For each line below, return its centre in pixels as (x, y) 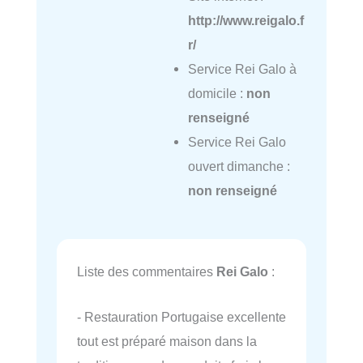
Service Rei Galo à (242, 69)
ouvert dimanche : (239, 167)
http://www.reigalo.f (246, 21)
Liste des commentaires (147, 272)
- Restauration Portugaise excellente (181, 317)
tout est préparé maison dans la (167, 342)
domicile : (217, 94)
